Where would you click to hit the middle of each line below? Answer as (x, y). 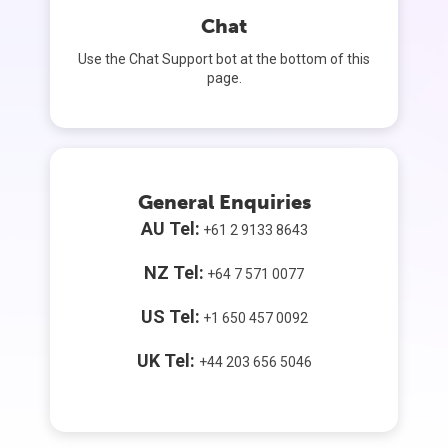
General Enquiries (224, 201)
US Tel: (170, 316)
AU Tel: (170, 228)
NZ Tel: (174, 272)
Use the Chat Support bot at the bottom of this (224, 58)
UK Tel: (167, 360)
